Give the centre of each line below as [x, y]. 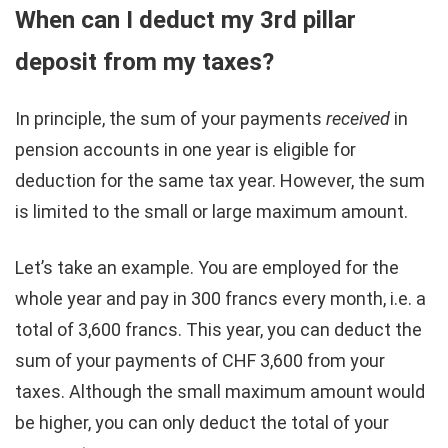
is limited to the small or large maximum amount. [211, 212]
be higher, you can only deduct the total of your [202, 423]
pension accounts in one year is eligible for [185, 150]
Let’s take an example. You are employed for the [207, 268]
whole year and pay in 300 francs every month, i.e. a [220, 299]
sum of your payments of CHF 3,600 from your [200, 361]
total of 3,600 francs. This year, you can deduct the [218, 330]
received [358, 119]
